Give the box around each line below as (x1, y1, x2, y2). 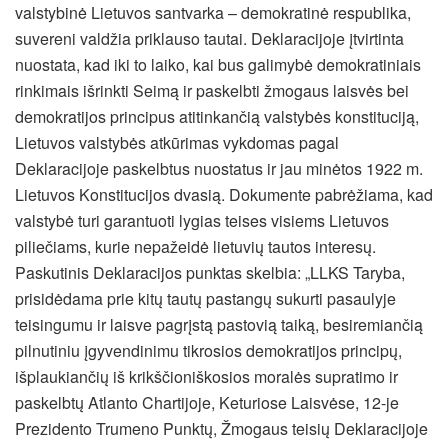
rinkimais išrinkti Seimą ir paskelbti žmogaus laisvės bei (15, 79, 409, 103)
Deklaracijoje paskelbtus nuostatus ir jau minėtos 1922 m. (15, 157, 423, 181)
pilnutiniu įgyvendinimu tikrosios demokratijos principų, (15, 339, 402, 363)
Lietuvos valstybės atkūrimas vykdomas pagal (15, 131, 339, 155)
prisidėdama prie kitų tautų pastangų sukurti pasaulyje (15, 287, 396, 311)
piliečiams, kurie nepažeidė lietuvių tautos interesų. (15, 235, 376, 259)
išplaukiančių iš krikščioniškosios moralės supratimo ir (15, 365, 398, 389)
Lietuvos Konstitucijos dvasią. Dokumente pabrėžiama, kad (15, 183, 433, 207)
